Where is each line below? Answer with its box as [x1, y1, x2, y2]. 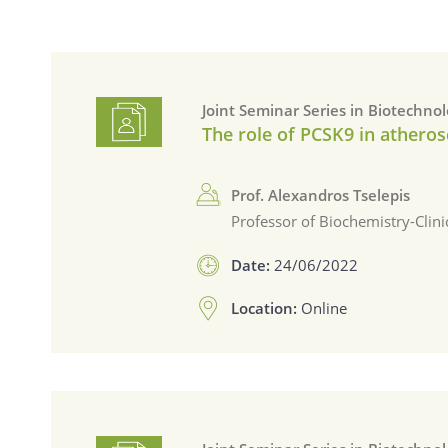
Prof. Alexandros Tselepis [231, 185, 411, 205]
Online [301, 297, 348, 318]
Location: [231, 297, 302, 318]
